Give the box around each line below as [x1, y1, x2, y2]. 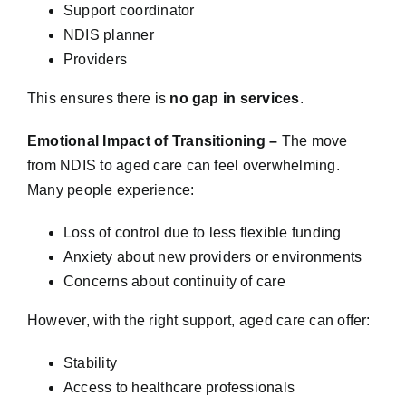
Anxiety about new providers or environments [63, 248, 362, 265]
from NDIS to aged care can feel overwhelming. [27, 157, 340, 173]
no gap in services [169, 90, 300, 106]
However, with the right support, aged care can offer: [27, 312, 371, 328]
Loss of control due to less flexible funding [63, 224, 342, 240]
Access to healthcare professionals [63, 379, 295, 395]
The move [281, 132, 348, 149]
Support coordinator [63, 2, 195, 18]
